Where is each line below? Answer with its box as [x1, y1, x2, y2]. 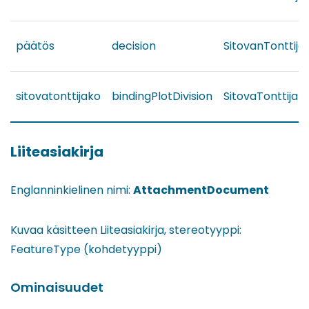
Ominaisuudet [10, 279, 103, 297]
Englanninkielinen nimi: [10, 182, 133, 199]
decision [112, 38, 156, 54]
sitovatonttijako [16, 88, 101, 105]
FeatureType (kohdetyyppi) [10, 241, 162, 258]
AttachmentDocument [133, 182, 269, 199]
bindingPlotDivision [112, 88, 212, 105]
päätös [16, 38, 54, 54]
